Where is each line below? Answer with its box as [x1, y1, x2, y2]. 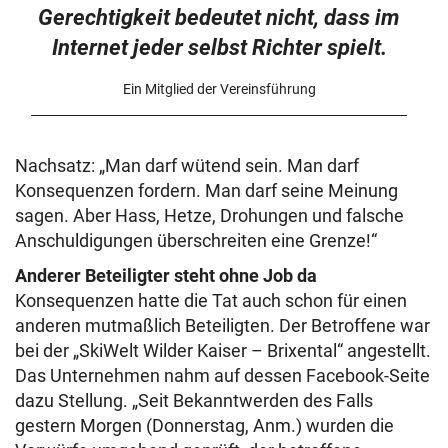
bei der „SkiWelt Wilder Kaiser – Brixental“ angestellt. [15, 339, 431, 361]
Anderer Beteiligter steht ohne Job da [15, 264, 317, 286]
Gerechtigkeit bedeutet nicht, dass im [38, 4, 401, 30]
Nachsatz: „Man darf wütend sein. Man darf [15, 154, 359, 176]
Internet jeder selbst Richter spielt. [51, 34, 387, 60]
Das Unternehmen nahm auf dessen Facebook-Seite [15, 364, 430, 386]
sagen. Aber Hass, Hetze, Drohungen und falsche [15, 204, 404, 226]
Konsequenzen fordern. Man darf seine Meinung [15, 179, 398, 201]
